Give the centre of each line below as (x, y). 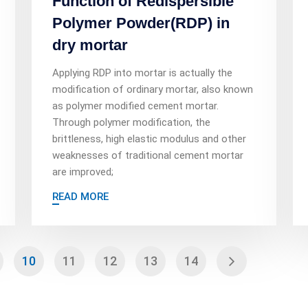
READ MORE (80, 197)
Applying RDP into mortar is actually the (142, 73)
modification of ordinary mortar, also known (153, 89)
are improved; (83, 172)
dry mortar (90, 45)
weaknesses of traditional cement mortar (148, 155)
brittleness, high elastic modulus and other (149, 139)
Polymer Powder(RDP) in (141, 23)
